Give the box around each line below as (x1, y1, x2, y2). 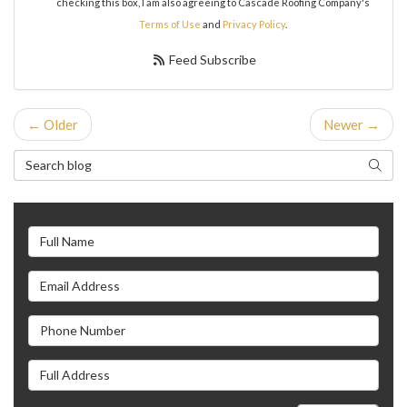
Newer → (323, 115, 380, 133)
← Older (27, 115, 78, 133)
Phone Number (27, 315, 116, 333)
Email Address (27, 271, 112, 288)
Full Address (27, 360, 102, 377)
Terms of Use (138, 17, 201, 30)
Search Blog (13, 150, 85, 167)
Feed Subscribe (166, 51, 257, 67)
